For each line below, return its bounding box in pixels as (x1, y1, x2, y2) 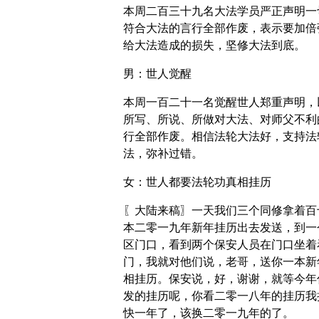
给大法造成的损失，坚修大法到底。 (122, 39, 305, 52)
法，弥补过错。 (122, 147, 203, 160)
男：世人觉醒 (122, 68, 192, 80)
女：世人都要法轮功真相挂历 (122, 176, 271, 189)
